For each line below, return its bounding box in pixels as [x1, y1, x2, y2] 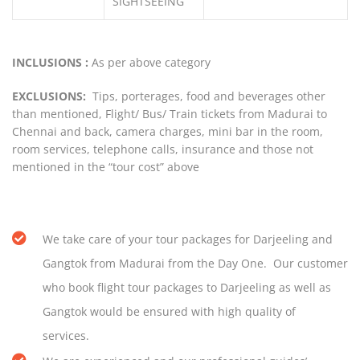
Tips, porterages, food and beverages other [92, 88, 325, 104]
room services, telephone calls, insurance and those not [12, 141, 313, 157]
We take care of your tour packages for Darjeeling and [43, 231, 333, 247]
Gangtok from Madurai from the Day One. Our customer [43, 256, 348, 272]
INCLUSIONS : [12, 55, 88, 71]
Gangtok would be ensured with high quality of [43, 304, 296, 320]
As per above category [88, 55, 214, 71]
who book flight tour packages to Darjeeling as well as [43, 280, 331, 296]
